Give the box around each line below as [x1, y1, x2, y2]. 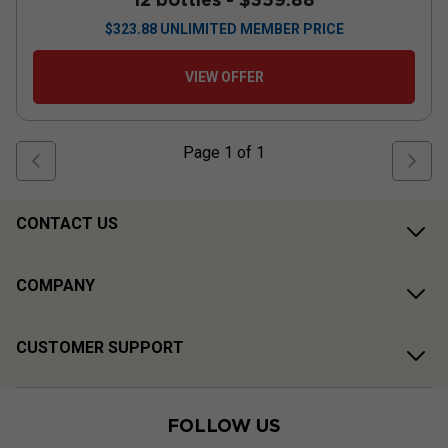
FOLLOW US [167, 414, 281, 436]
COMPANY [16, 276, 95, 295]
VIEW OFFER [184, 69, 264, 85]
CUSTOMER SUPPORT [16, 338, 184, 357]
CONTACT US [16, 214, 118, 233]
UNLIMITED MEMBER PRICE [159, 21, 344, 37]
